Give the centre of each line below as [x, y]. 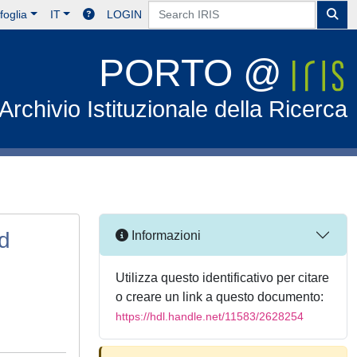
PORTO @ [196, 73]
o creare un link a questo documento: [220, 297]
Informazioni [165, 235]
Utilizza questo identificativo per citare [222, 278]
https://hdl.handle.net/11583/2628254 [210, 316]
